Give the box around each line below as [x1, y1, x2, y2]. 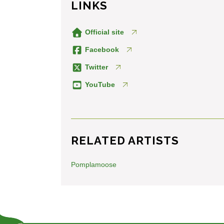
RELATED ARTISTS [71, 133, 179, 147]
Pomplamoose [71, 160, 116, 168]
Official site [82, 27, 124, 36]
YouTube [82, 80, 115, 88]
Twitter [82, 62, 108, 71]
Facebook [82, 45, 119, 53]
